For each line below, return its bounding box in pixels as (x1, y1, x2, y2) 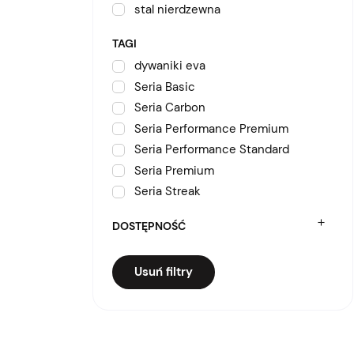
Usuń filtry (134, 263, 193, 280)
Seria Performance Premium (134, 120, 288, 137)
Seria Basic (134, 78, 195, 95)
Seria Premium (134, 162, 214, 179)
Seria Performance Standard (134, 141, 289, 157)
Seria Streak (134, 183, 201, 199)
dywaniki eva (134, 58, 205, 73)
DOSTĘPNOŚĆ (112, 218, 186, 233)
